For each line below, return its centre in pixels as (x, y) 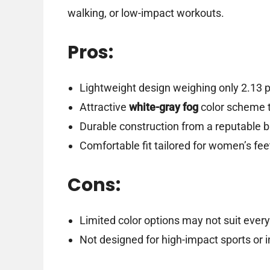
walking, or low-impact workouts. (146, 13)
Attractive (104, 107)
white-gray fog (163, 107)
